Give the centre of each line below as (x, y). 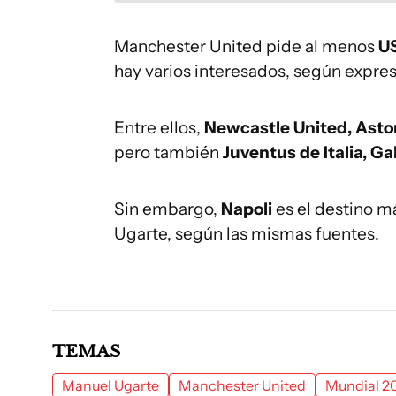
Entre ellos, (159, 128)
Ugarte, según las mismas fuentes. (247, 234)
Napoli (247, 209)
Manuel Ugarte (110, 385)
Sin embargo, (168, 209)
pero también (168, 152)
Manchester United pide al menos (246, 46)
